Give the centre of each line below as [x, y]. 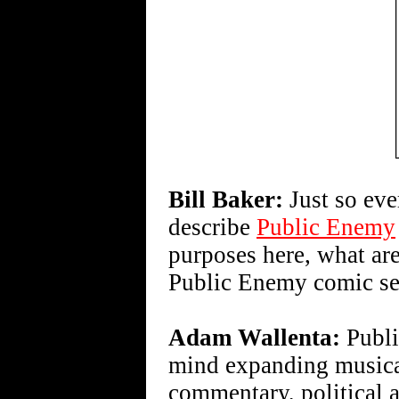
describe [212, 227]
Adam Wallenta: [254, 338]
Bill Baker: [226, 199]
